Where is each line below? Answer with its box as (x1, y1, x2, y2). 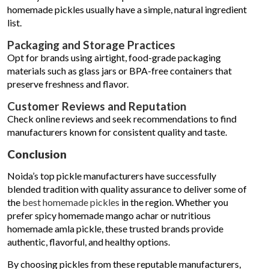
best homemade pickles (22, 196, 119, 208)
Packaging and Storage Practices (7, 38, 175, 52)
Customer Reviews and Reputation (7, 99, 186, 113)
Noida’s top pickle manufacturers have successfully (7, 170, 216, 181)
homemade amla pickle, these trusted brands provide (7, 223, 223, 234)
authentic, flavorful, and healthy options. (7, 236, 170, 247)
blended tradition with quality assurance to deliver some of (7, 183, 247, 195)
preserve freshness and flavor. (7, 78, 128, 89)
